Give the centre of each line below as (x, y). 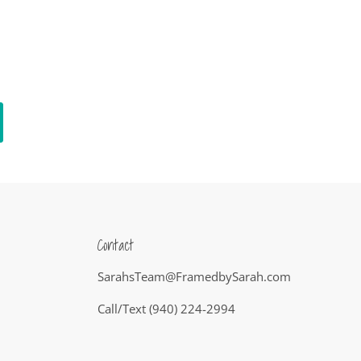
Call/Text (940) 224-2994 (166, 309)
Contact (115, 245)
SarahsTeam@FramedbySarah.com (194, 276)
